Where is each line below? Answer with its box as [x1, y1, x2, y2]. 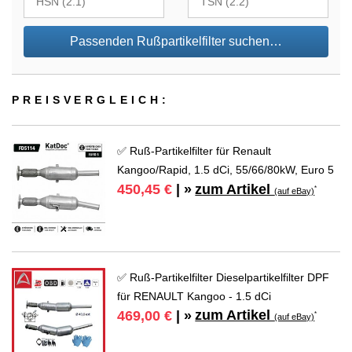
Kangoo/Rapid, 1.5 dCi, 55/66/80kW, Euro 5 [117, 163, 335, 177]
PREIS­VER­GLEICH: [12, 93, 170, 107]
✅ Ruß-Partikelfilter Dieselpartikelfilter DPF [117, 270, 330, 284]
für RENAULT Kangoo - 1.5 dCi [117, 289, 272, 302]
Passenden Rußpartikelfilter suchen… [70, 35, 282, 49]
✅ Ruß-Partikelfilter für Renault [117, 145, 272, 158]
